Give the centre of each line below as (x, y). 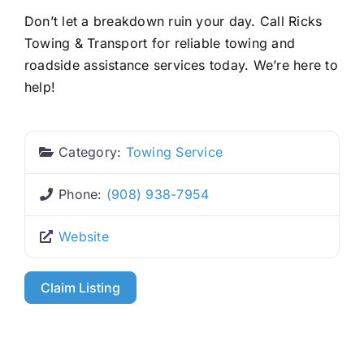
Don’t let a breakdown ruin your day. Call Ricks (173, 21)
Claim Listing (81, 287)
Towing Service (174, 152)
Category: (92, 152)
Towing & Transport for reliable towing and (160, 43)
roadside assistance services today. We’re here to (181, 65)
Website (84, 236)
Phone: (82, 194)
